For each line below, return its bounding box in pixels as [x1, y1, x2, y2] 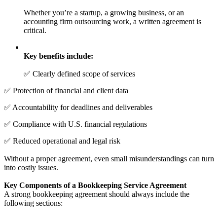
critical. [24, 26, 46, 35]
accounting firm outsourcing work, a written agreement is [24, 17, 201, 26]
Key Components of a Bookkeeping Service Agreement [4, 181, 186, 190]
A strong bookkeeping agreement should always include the [4, 190, 189, 199]
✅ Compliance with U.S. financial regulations [4, 120, 147, 129]
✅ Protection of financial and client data [4, 86, 128, 95]
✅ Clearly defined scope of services [24, 70, 135, 78]
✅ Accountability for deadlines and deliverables [4, 103, 152, 112]
